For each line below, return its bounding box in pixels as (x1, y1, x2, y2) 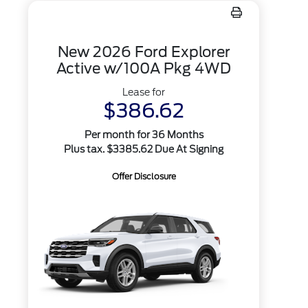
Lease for (122, 87, 166, 98)
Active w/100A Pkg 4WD (56, 60, 232, 77)
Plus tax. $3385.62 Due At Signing (64, 144, 224, 155)
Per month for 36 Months (84, 129, 203, 140)
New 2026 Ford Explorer (57, 43, 230, 60)
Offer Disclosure (111, 171, 176, 181)
